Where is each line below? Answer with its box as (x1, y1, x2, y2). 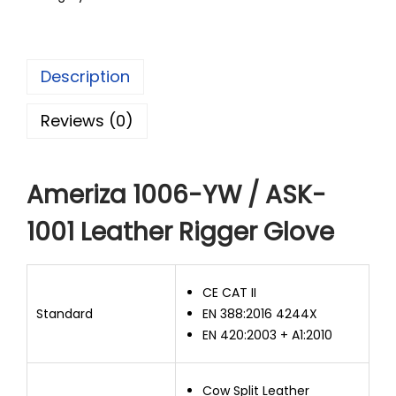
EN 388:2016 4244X (202, 305, 317, 324)
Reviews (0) (41, 110, 133, 133)
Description (41, 65, 130, 88)
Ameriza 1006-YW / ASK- (27, 178, 326, 213)
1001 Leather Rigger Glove (27, 215, 334, 250)
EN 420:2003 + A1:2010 (202, 326, 332, 345)
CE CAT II (202, 284, 256, 302)
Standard (36, 305, 93, 324)
